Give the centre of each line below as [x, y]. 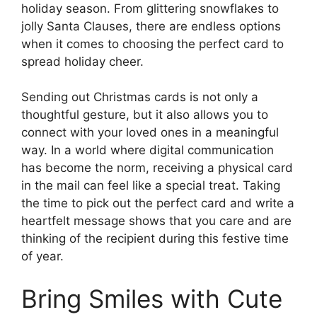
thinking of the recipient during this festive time [155, 238]
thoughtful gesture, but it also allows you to [145, 115]
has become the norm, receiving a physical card [157, 168]
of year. [42, 256]
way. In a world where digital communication [148, 150]
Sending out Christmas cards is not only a [140, 97]
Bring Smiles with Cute [152, 298]
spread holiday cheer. [82, 61]
